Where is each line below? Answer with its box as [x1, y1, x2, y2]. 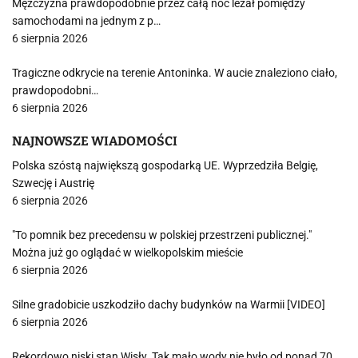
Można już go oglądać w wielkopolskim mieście [12, 246, 243, 259]
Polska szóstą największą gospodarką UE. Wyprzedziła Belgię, [12, 159, 318, 172]
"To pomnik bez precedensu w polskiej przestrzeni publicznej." [12, 229, 312, 241]
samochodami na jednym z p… [12, 14, 161, 27]
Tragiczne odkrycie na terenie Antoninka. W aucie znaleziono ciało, [12, 66, 337, 79]
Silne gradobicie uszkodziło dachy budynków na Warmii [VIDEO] [12, 298, 325, 311]
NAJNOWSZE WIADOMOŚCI [12, 133, 177, 149]
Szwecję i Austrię [12, 177, 94, 189]
